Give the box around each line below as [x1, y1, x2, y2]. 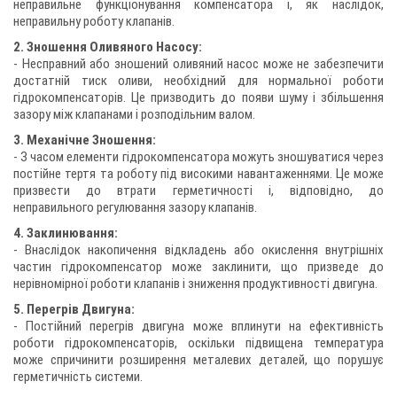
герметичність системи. [13, 369, 143, 385]
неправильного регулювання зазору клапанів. [13, 199, 257, 215]
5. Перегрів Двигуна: [13, 301, 135, 317]
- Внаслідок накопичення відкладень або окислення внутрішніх [13, 242, 384, 258]
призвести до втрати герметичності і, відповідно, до [13, 183, 384, 198]
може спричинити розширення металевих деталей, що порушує [13, 352, 384, 368]
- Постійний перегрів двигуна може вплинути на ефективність [13, 318, 384, 334]
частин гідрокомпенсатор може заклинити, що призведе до [13, 259, 384, 275]
